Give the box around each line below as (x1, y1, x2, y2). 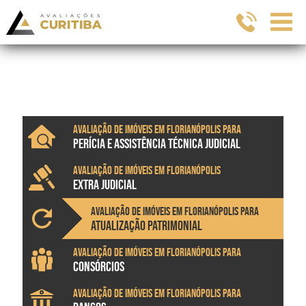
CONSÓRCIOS (72, 259, 124, 274)
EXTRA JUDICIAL (72, 177, 137, 192)
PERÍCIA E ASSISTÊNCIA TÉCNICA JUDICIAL (72, 136, 240, 151)
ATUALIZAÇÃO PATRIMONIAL (90, 218, 202, 233)
